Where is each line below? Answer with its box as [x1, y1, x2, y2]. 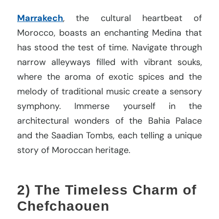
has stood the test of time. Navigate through [17, 41, 202, 53]
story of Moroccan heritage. [17, 144, 131, 156]
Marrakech [17, 12, 63, 24]
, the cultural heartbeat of [63, 12, 202, 24]
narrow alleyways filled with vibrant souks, [17, 56, 202, 68]
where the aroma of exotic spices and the [17, 70, 202, 83]
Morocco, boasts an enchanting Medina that [17, 26, 202, 39]
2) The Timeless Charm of [17, 182, 197, 197]
